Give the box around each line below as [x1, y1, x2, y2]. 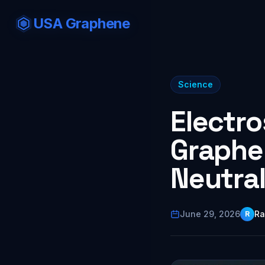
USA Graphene [33, 15, 130, 32]
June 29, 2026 [180, 209, 240, 219]
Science [178, 79, 213, 89]
